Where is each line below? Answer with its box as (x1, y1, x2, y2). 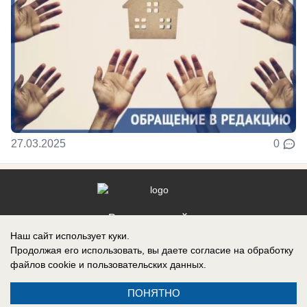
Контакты (130, 232, 177, 243)
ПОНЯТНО (127, 287, 180, 299)
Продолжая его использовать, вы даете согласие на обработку (10, 245, 293, 256)
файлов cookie (10, 259, 76, 270)
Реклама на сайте (108, 212, 199, 224)
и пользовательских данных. (76, 259, 206, 270)
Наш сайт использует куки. (10, 230, 130, 241)
